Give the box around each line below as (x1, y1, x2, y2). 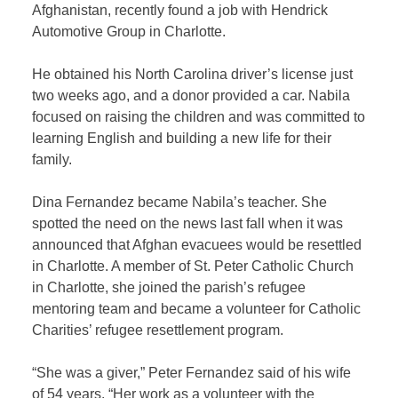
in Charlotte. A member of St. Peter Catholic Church (32, 259, 354, 275)
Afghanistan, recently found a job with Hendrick (32, 3, 329, 19)
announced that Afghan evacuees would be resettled (32, 237, 362, 253)
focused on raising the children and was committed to (32, 109, 366, 125)
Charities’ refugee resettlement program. (32, 322, 284, 338)
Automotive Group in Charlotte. (32, 24, 227, 40)
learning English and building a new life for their (32, 131, 332, 147)
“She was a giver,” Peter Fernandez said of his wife (32, 365, 352, 381)
